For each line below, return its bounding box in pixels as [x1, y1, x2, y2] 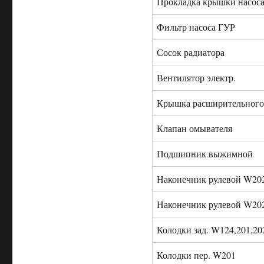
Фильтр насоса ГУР [156, 21, 235, 34]
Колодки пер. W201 [156, 249, 236, 262]
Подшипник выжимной [156, 147, 253, 160]
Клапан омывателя [156, 122, 232, 135]
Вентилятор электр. [156, 71, 236, 84]
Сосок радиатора [156, 46, 225, 59]
